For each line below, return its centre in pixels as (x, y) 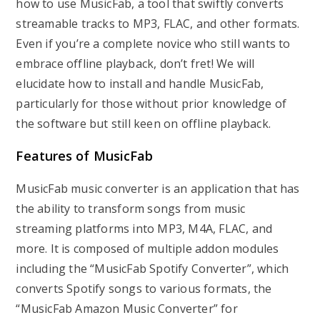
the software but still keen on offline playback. (144, 124)
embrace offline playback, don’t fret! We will (135, 64)
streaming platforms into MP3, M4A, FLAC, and (144, 229)
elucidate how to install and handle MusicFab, (140, 84)
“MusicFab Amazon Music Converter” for (127, 309)
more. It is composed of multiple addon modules (147, 249)
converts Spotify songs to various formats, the (144, 289)
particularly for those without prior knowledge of (151, 104)
